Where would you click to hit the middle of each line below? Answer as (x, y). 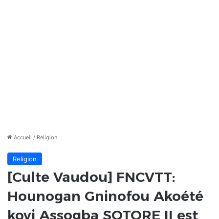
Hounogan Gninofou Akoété (105, 196)
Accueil (22, 138)
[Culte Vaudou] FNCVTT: (91, 177)
